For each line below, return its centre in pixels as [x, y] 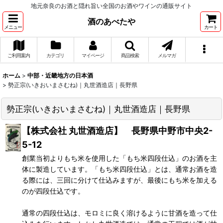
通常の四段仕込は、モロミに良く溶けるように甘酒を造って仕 [119, 213]
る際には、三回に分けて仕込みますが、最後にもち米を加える [119, 180]
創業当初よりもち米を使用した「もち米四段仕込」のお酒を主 [119, 158]
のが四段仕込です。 [53, 191]
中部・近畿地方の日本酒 [60, 75]
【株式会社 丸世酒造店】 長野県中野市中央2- [117, 131]
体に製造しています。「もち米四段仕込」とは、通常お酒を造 [119, 169]
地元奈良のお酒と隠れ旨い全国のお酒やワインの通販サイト [111, 6]
